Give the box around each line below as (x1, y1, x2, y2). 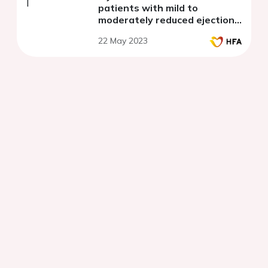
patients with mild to (98, 1, 198, 14)
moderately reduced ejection (98, 13, 234, 26)
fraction (98, 25, 136, 38)
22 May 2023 (98, 35, 148, 46)
